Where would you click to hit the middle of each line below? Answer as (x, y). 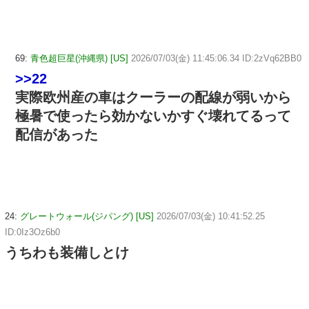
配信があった (57, 134)
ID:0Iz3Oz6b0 (32, 232)
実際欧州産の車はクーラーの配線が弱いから (153, 97)
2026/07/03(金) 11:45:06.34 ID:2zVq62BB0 (216, 58)
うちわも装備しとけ (67, 253)
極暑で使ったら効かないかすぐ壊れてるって (153, 116)
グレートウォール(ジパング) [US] (87, 217)
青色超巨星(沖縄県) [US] (79, 58)
